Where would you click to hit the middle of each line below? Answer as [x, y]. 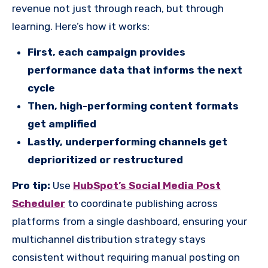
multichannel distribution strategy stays [109, 239]
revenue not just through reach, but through [118, 8]
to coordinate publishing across [141, 203]
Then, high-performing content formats [133, 106]
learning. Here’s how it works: [81, 26]
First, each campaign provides [106, 52]
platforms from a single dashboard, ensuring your [130, 221]
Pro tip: [31, 185]
